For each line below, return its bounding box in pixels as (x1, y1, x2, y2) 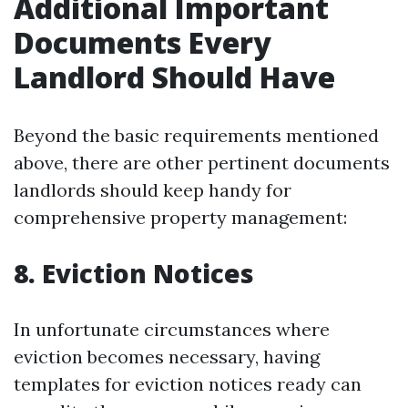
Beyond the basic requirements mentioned (14, 124, 379, 147)
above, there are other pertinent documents (14, 151, 390, 174)
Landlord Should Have (14, 57, 335, 97)
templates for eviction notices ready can (14, 372, 362, 395)
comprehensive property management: (14, 206, 347, 229)
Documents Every (14, 23, 271, 62)
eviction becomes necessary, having (14, 345, 320, 368)
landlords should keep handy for (14, 178, 291, 201)
